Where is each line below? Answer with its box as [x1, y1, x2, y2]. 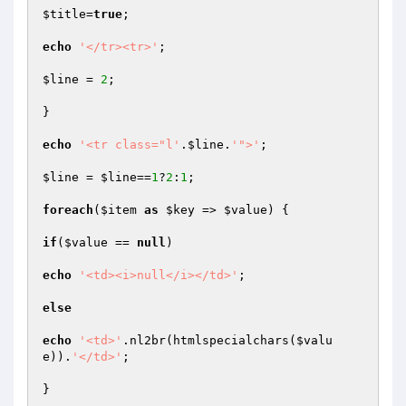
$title [43, 7, 86, 21]
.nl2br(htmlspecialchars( [122, 333, 296, 347]
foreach [43, 203, 93, 217]
